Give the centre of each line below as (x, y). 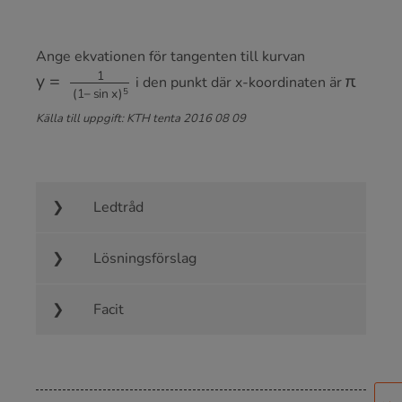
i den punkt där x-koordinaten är (238, 83)
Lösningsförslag (145, 259)
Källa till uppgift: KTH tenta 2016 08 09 (141, 119)
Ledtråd (118, 208)
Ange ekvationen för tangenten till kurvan (170, 57)
